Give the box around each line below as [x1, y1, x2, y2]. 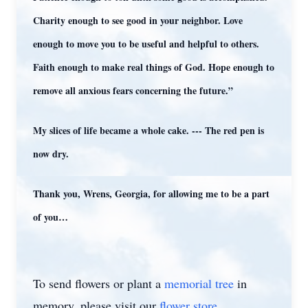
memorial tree [164, 275, 234, 291]
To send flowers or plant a [33, 275, 164, 291]
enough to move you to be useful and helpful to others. [33, 36, 259, 51]
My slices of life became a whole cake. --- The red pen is [33, 123, 264, 137]
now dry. [33, 146, 69, 161]
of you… [33, 210, 68, 224]
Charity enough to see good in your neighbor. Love [33, 13, 243, 27]
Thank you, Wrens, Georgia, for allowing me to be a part [33, 186, 269, 201]
